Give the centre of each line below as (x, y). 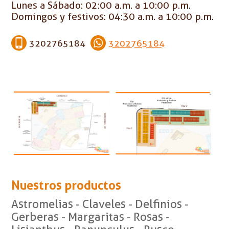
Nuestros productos (66, 185)
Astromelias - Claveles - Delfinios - (100, 204)
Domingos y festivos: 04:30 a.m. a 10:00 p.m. (113, 16)
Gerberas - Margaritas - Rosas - (91, 217)
